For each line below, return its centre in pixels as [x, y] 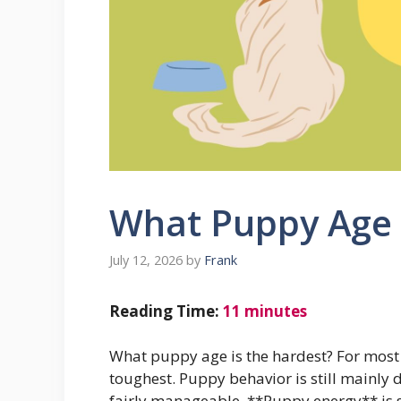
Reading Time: [166, 311]
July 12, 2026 [146, 260]
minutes [276, 311]
